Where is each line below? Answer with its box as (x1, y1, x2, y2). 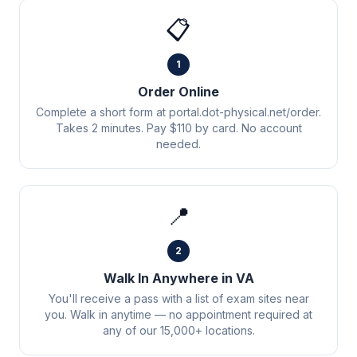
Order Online (138, 84, 219, 100)
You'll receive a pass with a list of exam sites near (48, 292, 309, 305)
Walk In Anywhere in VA (103, 270, 254, 286)
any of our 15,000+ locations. (102, 324, 255, 337)
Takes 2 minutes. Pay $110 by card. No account (55, 121, 302, 135)
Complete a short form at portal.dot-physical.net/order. (36, 105, 321, 119)
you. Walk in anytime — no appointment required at (45, 308, 312, 321)
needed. (156, 137, 201, 151)
